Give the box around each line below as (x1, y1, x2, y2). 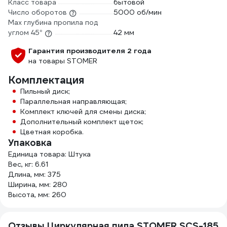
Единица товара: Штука (8, 149, 91, 159)
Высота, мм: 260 (8, 190, 66, 200)
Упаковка (8, 137, 52, 149)
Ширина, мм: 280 (8, 180, 67, 190)
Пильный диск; (20, 87, 70, 96)
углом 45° (8, 28, 43, 37)
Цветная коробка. (20, 127, 84, 137)
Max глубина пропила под (8, 18, 98, 27)
